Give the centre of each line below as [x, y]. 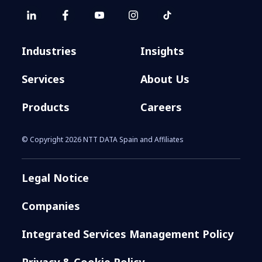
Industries [49, 51]
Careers [161, 107]
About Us [165, 79]
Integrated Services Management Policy [128, 234]
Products [46, 107]
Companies [51, 206]
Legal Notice [56, 178]
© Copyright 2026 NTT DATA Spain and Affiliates [103, 140]
